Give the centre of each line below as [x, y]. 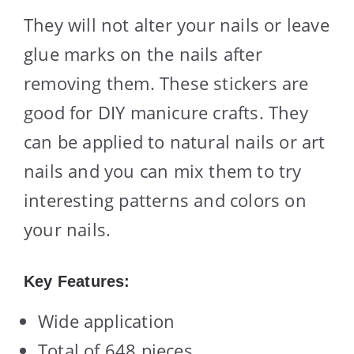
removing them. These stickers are [166, 83]
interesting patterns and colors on [165, 200]
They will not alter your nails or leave [177, 24]
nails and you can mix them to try [163, 170]
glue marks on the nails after [143, 53]
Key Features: [77, 281]
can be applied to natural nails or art [175, 141]
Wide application [107, 320]
